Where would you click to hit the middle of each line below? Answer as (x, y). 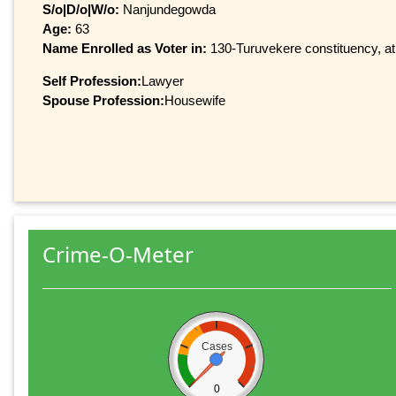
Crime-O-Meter (118, 255)
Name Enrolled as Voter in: (126, 48)
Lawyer (163, 80)
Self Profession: (92, 80)
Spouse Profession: (103, 100)
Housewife (195, 100)
